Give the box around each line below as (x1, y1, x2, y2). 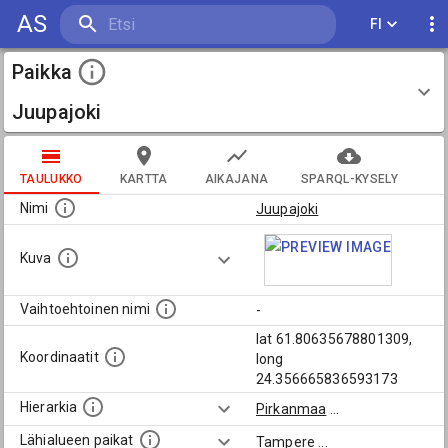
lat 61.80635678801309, (256, 331, 413, 347)
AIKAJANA (204, 171, 269, 186)
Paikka (12, 60, 72, 84)
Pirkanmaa (256, 401, 327, 417)
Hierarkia (20, 399, 78, 416)
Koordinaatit (20, 349, 99, 366)
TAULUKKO (20, 171, 83, 186)
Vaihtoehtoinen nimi (20, 301, 150, 318)
